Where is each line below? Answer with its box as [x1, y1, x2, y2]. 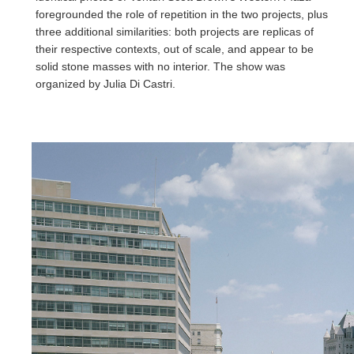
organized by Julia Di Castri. [36, 77, 175, 90]
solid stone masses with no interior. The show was [36, 59, 285, 73]
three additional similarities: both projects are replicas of [36, 24, 314, 38]
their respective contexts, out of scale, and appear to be [36, 42, 314, 55]
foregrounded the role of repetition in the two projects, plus [36, 7, 328, 21]
